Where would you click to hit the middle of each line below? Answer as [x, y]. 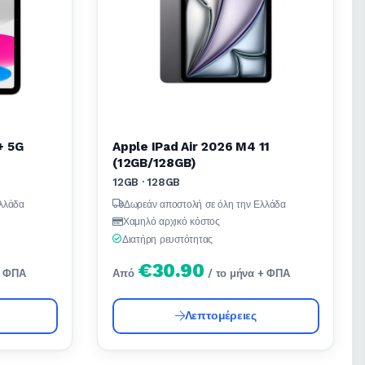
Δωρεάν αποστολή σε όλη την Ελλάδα [204, 204]
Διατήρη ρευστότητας [167, 239]
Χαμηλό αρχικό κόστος [171, 222]
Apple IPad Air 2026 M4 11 [191, 146]
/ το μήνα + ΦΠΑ [249, 274]
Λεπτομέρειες [220, 316]
